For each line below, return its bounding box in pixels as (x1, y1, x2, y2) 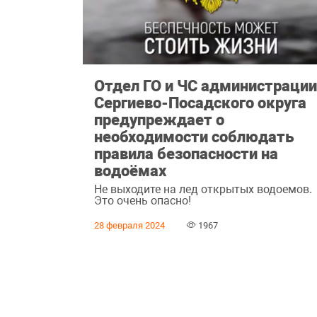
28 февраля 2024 (94, 219, 166, 231)
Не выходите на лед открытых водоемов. (94, 182, 313, 196)
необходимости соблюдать (94, 127, 294, 146)
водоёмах (94, 161, 167, 180)
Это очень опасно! (94, 193, 192, 207)
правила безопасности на (94, 144, 279, 163)
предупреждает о (94, 110, 225, 129)
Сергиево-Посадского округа (94, 93, 307, 113)
